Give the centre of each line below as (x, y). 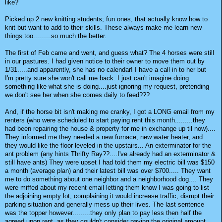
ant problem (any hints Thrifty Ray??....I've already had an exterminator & (110, 154)
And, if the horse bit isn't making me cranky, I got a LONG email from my (110, 112)
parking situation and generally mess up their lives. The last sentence (105, 205)
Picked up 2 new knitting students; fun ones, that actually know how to (106, 19)
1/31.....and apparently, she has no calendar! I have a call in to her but (106, 70)
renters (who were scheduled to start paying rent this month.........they (105, 120)
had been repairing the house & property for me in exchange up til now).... (110, 129)
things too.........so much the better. (56, 36)
